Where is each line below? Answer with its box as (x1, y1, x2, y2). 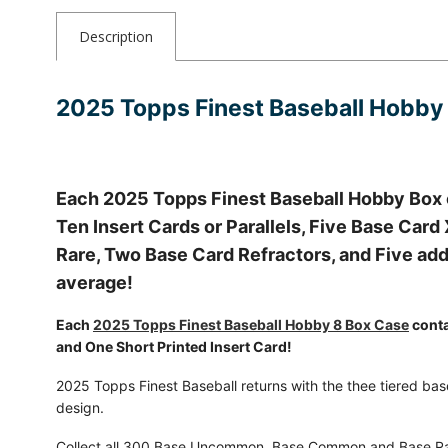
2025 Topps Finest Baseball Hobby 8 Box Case (92, 315, 409, 333)
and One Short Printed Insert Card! (55, 337, 292, 355)
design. (55, 398, 104, 416)
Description (78, 26, 153, 46)
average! (55, 271, 133, 293)
